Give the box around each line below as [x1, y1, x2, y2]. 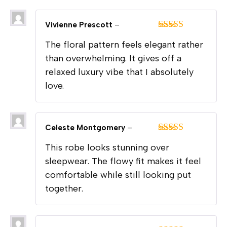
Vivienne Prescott [45, 20, 115, 30]
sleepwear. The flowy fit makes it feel [45, 155, 201, 167]
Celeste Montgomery [45, 123, 127, 133]
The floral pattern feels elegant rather [45, 39, 203, 51]
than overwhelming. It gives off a [45, 53, 181, 64]
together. [45, 182, 83, 194]
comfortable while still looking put [45, 169, 191, 180]
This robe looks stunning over [45, 141, 169, 153]
